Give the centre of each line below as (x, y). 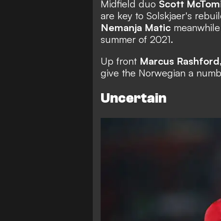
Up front (120, 61)
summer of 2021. (140, 39)
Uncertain (134, 98)
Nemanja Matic (136, 27)
